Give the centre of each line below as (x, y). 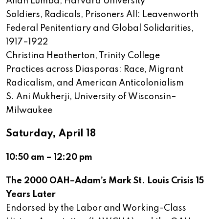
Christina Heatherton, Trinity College (83, 56)
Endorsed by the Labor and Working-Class (96, 208)
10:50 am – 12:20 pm (49, 158)
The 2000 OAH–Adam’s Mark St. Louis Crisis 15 (105, 181)
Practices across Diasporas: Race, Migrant (95, 70)
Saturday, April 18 (51, 134)
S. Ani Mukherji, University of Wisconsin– (91, 97)
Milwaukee (29, 111)
